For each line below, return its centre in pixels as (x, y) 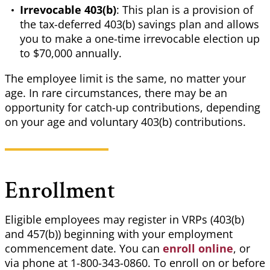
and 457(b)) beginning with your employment (119, 234)
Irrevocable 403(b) (68, 10)
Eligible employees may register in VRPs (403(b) (124, 220)
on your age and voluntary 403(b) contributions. (125, 122)
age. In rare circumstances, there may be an (116, 93)
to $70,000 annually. (72, 53)
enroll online (198, 249)
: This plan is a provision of (185, 10)
